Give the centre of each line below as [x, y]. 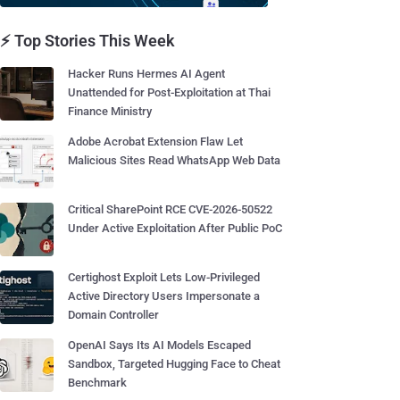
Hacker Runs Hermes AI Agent [146, 74]
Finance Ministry [110, 111]
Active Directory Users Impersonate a [164, 296]
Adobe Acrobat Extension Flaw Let [155, 142]
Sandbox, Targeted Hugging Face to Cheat [174, 364]
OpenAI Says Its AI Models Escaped [159, 345]
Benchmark [97, 383]
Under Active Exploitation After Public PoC [175, 228]
